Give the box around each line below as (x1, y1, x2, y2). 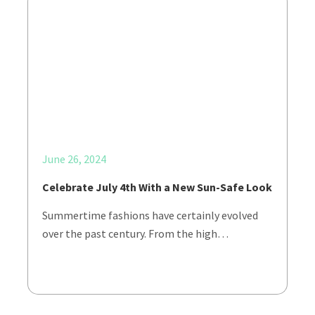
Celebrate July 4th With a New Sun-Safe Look (42, 180, 272, 194)
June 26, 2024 (42, 152, 106, 166)
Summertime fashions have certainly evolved (42, 208, 258, 222)
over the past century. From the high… (42, 226, 229, 240)
